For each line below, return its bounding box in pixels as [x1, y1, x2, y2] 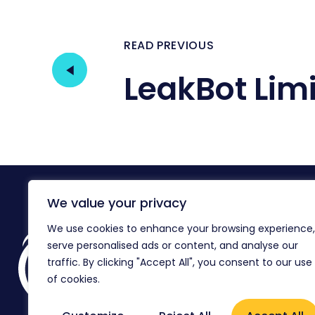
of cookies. [47, 272, 100, 286]
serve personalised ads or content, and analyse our [47, 238, 298, 252]
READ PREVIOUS [124, 37, 214, 53]
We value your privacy [47, 194, 186, 212]
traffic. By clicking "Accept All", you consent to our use [47, 255, 312, 269]
